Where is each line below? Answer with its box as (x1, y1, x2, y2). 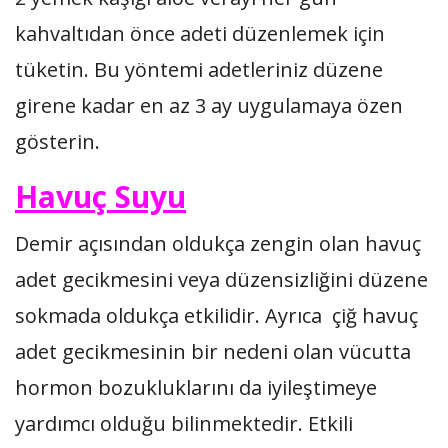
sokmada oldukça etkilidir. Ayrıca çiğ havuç (15, 302, 418, 329)
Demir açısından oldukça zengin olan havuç (15, 230, 421, 257)
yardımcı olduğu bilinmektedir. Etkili (15, 410, 353, 437)
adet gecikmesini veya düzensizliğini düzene (15, 266, 428, 293)
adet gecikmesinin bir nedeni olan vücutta (15, 338, 411, 365)
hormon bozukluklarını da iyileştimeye (15, 374, 377, 401)
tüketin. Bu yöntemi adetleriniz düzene (15, 56, 383, 83)
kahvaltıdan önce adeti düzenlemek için (15, 20, 385, 47)
